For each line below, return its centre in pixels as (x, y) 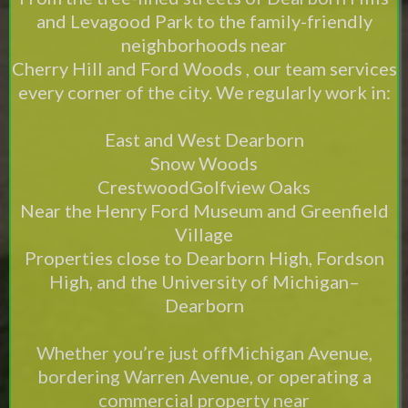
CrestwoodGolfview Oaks (204, 187)
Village (204, 234)
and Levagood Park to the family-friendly (204, 21)
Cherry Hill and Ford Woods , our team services (204, 68)
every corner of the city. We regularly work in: (204, 92)
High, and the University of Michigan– (204, 281)
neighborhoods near (204, 45)
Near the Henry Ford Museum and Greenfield (204, 210)
